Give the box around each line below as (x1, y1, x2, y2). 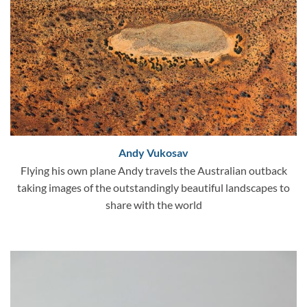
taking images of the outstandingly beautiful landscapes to (17, 181, 290, 195)
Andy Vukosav (119, 146, 188, 160)
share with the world (105, 198, 202, 212)
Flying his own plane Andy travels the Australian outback (20, 164, 287, 177)
